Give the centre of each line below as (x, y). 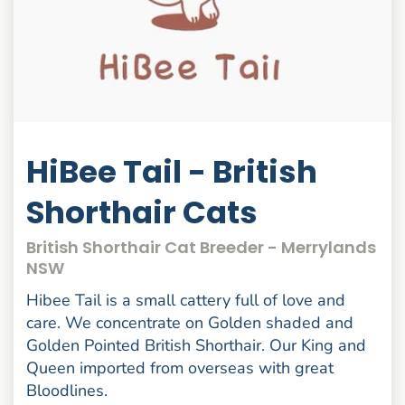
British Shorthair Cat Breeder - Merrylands (202, 247)
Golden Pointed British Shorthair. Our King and (197, 346)
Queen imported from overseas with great (180, 368)
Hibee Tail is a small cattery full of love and (186, 301)
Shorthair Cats (142, 213)
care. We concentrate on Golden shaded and (190, 323)
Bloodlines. (67, 391)
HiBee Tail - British (172, 172)
